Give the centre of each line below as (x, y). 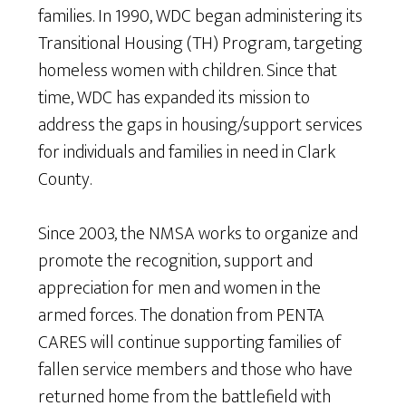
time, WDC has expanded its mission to (174, 98)
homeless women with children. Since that (188, 71)
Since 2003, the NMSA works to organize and (198, 234)
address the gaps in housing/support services (201, 126)
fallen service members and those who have (196, 370)
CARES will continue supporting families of (190, 343)
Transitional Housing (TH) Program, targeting (201, 44)
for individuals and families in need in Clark (187, 153)
